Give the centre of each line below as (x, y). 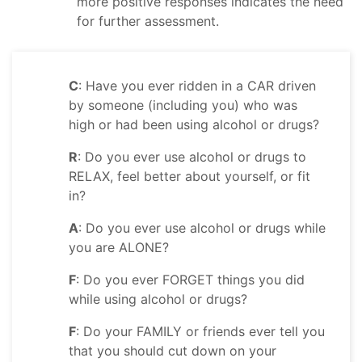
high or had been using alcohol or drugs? (194, 125)
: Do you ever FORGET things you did (190, 280)
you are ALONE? (119, 248)
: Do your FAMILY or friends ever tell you (200, 332)
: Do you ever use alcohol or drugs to (192, 157)
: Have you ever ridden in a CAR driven (197, 86)
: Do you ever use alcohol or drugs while (202, 228)
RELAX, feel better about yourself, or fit (189, 177)
